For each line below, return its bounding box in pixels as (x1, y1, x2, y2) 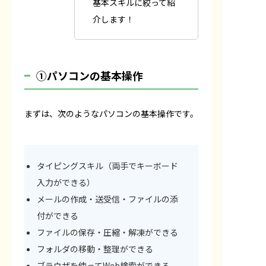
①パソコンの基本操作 (36, 67, 143, 83)
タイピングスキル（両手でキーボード (37, 159, 178, 172)
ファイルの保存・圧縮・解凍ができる (37, 226, 178, 238)
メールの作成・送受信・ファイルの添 (37, 192, 178, 205)
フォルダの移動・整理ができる (37, 242, 153, 255)
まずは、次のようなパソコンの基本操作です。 (24, 107, 198, 119)
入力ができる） (37, 176, 95, 188)
